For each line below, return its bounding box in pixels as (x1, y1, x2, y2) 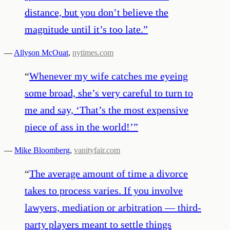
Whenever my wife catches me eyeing (29, 70, 188, 82)
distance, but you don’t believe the (25, 6, 168, 18)
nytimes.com (72, 48, 113, 57)
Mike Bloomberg (14, 145, 70, 155)
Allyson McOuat (14, 48, 68, 57)
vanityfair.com (74, 145, 120, 155)
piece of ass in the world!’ (25, 121, 133, 132)
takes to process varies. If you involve (25, 184, 183, 196)
